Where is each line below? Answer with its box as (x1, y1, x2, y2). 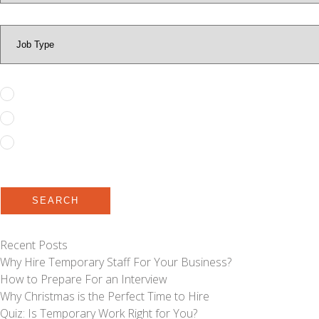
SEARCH (32, 195, 79, 206)
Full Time (20, 85, 64, 102)
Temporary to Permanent (20, 134, 148, 150)
